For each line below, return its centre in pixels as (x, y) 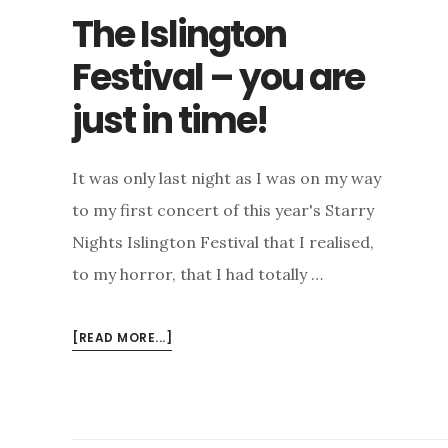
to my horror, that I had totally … (197, 274)
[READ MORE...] (122, 338)
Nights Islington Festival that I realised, (223, 242)
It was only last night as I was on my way (226, 178)
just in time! (169, 121)
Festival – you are (218, 78)
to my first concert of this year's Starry (223, 210)
